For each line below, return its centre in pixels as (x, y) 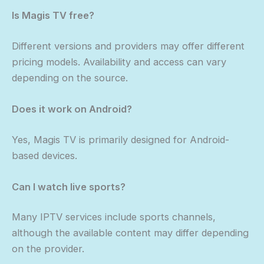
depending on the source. (70, 77)
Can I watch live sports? (69, 187)
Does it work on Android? (72, 109)
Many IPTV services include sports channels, (114, 217)
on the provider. (48, 249)
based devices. (44, 155)
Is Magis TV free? (53, 16)
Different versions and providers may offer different (128, 46)
